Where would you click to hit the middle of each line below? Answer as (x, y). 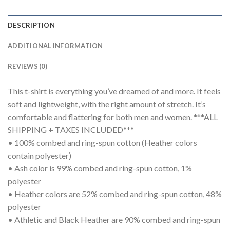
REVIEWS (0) (27, 66)
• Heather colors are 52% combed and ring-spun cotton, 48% (115, 194)
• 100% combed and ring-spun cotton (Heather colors (102, 143)
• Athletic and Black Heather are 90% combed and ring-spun (114, 220)
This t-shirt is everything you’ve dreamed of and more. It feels (114, 91)
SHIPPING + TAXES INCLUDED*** (71, 130)
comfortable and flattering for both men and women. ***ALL (113, 117)
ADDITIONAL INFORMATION (55, 46)
